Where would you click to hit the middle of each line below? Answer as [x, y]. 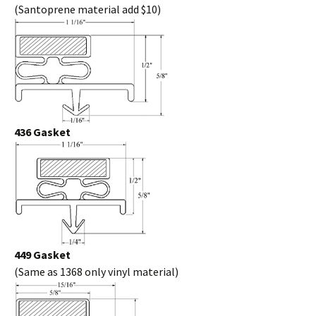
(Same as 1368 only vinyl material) [96, 272]
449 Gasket [42, 255]
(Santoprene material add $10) [87, 9]
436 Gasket [42, 132]
